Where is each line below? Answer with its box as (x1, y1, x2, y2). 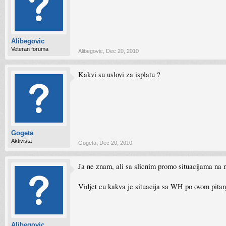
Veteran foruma (11, 46, 48, 52)
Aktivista (11, 138, 32, 144)
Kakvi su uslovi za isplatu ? (78, 70, 160, 79)
